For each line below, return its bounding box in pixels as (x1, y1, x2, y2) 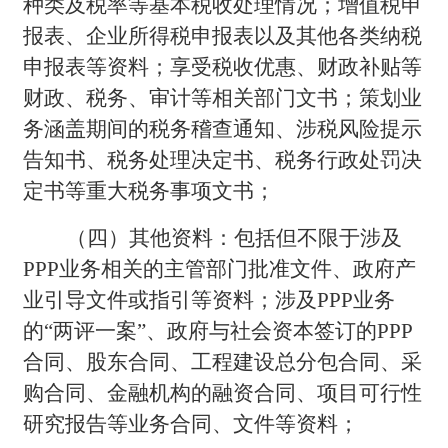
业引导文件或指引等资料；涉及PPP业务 (23, 287, 396, 312)
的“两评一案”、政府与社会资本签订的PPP (23, 318, 414, 343)
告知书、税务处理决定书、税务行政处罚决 (23, 147, 423, 172)
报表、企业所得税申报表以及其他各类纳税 (23, 23, 423, 48)
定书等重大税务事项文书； (23, 178, 276, 203)
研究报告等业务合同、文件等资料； (23, 411, 360, 436)
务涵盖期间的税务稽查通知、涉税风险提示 (23, 116, 423, 141)
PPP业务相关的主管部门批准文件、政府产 (23, 256, 417, 281)
